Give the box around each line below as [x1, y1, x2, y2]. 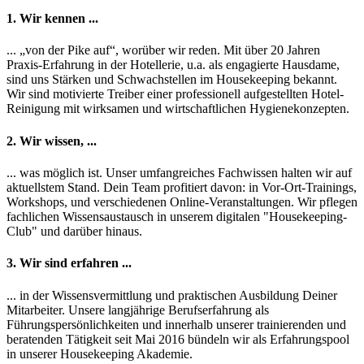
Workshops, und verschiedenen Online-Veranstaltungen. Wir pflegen [6, 194, 357, 209]
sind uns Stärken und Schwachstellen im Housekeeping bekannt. [6, 72, 337, 87]
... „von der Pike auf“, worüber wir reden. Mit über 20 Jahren [6, 43, 320, 58]
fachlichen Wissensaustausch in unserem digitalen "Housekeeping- [6, 209, 347, 223]
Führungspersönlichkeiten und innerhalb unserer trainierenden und [6, 317, 346, 331]
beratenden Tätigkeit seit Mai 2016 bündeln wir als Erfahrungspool [6, 331, 349, 346]
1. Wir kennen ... [6, 11, 98, 26]
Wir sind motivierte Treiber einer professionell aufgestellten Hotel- [6, 87, 344, 102]
